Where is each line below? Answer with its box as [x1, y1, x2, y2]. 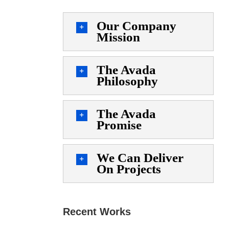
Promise [96, 118, 142, 132]
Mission [96, 30, 140, 44]
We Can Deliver [96, 151, 184, 165]
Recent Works [62, 206, 131, 218]
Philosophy [96, 74, 158, 88]
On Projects [96, 162, 161, 176]
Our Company [96, 19, 176, 33]
